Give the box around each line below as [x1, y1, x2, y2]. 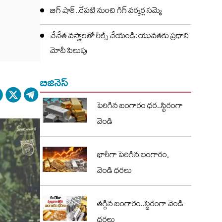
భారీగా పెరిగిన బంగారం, [97, 149, 169, 163]
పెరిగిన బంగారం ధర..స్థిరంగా [97, 100, 183, 114]
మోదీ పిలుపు [50, 45, 88, 59]
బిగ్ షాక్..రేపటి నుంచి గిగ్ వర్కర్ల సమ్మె [50, 5, 162, 19]
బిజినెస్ [40, 76, 68, 89]
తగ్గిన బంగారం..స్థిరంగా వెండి [97, 198, 183, 212]
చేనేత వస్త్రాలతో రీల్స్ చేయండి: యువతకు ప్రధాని [50, 30, 189, 44]
